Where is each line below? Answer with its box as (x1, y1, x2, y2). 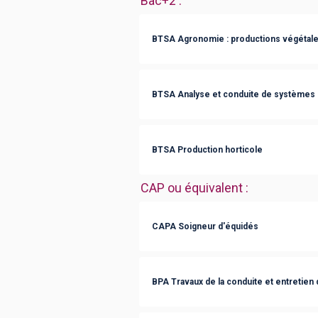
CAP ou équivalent (141, 180, 243, 195)
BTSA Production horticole (152, 144, 263, 155)
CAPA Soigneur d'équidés (152, 221, 258, 231)
